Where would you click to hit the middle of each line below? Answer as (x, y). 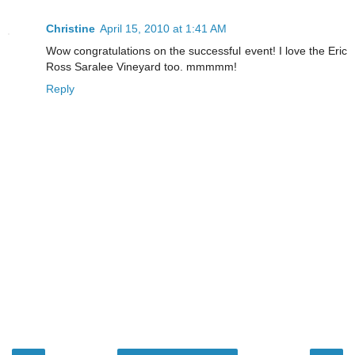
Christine (71, 29)
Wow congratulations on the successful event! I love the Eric (197, 51)
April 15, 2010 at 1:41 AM (163, 29)
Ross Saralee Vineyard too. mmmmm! (141, 67)
